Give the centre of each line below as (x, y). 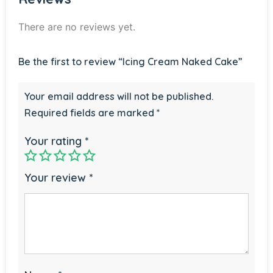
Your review (57, 177)
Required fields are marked (90, 112)
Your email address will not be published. (119, 96)
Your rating (55, 141)
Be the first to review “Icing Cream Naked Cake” (130, 61)
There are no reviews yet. (77, 27)
